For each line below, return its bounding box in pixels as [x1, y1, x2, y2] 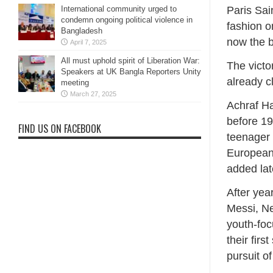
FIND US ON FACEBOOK [18, 121, 101, 136]
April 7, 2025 [70, 38, 107, 46]
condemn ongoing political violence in [61, 15, 193, 24]
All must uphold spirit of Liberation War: [61, 56, 200, 65]
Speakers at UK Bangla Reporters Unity [61, 67, 201, 76]
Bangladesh [61, 26, 102, 35]
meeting [61, 78, 89, 87]
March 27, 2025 [70, 90, 116, 97]
